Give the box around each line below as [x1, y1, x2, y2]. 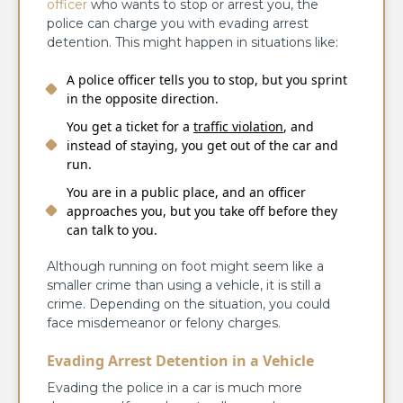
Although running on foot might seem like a [47, 257, 324, 274]
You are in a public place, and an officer [67, 183, 306, 201]
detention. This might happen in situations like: [47, 33, 338, 50]
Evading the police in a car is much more [47, 379, 302, 396]
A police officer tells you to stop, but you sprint [67, 70, 347, 88]
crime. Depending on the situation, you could [47, 295, 330, 312]
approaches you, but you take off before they [67, 201, 337, 219]
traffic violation [193, 117, 283, 135]
